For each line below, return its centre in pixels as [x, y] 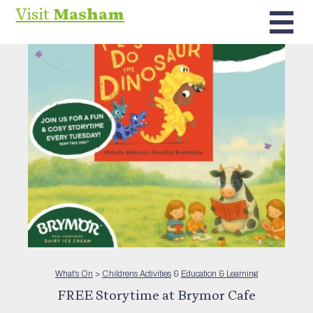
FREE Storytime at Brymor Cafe [156, 294]
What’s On [74, 274]
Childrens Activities [136, 274]
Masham [89, 14]
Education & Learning [219, 274]
